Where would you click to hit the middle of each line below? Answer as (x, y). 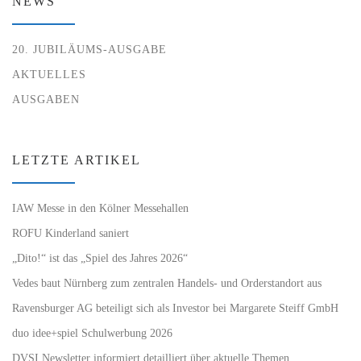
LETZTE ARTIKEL (77, 160)
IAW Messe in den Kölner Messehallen (100, 208)
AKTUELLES (49, 75)
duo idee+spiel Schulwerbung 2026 (92, 332)
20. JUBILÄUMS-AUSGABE (89, 50)
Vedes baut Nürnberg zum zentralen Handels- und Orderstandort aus (167, 283)
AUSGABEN (46, 99)
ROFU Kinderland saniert (71, 233)
